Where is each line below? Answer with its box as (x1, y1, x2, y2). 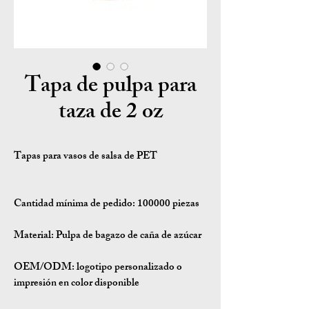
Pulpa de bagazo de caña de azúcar (54, 227, 201, 246)
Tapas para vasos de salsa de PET (14, 148, 157, 166)
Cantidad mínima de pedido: (14, 195, 135, 214)
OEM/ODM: (14, 259, 74, 277)
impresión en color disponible (14, 275, 139, 293)
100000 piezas (135, 195, 199, 214)
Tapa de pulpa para (24, 68, 197, 107)
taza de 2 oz (58, 94, 163, 133)
